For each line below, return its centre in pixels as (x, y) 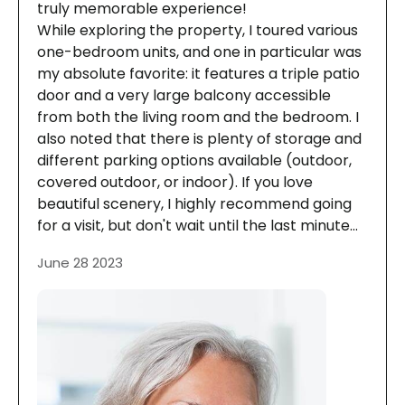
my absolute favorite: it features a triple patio (198, 73)
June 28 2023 (80, 262)
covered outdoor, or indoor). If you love (175, 182)
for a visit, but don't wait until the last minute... (198, 225)
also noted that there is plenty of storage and (199, 138)
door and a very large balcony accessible (184, 95)
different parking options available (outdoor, (194, 160)
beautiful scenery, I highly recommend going (194, 203)
